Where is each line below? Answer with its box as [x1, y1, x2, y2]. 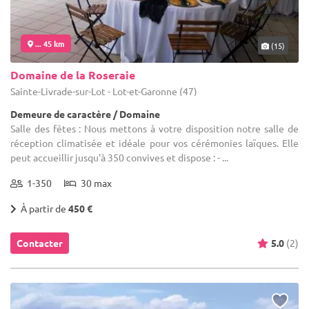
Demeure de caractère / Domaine [10, 107, 160, 120]
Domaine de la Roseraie [10, 67, 135, 82]
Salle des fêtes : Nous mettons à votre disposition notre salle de [10, 121, 299, 134]
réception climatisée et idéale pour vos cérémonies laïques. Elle [10, 136, 299, 149]
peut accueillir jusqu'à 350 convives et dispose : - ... [10, 150, 228, 163]
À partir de [17, 201, 68, 215]
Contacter [17, 236, 63, 249]
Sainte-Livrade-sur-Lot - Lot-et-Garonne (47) [10, 84, 197, 97]
